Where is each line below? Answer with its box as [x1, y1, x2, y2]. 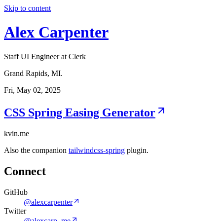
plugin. [125, 146, 148, 154]
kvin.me [4, 129, 29, 138]
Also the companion [4, 146, 69, 154]
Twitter [4, 206, 26, 215]
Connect [4, 164, 46, 178]
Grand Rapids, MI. [4, 69, 63, 77]
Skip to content [4, 4, 51, 12]
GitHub [4, 187, 28, 196]
